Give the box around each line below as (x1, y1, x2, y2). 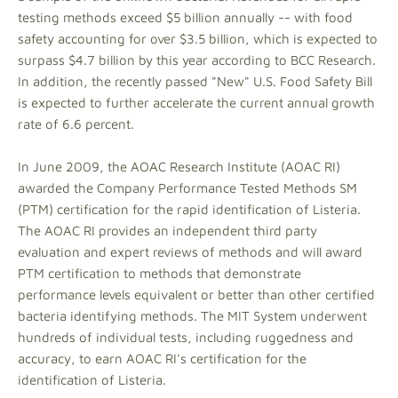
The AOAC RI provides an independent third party (18, 223, 317, 238)
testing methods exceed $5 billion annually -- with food (18, 10, 353, 25)
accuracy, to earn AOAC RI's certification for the (18, 351, 306, 366)
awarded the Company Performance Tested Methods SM (18, 180, 357, 195)
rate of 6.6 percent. (18, 116, 134, 131)
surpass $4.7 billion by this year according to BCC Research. (18, 52, 376, 68)
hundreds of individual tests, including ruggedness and (18, 330, 354, 345)
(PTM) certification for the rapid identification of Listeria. (18, 202, 361, 217)
